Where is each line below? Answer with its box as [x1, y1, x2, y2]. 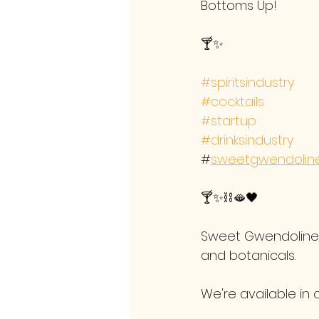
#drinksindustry [201, 131, 293, 149]
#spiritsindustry [201, 73, 294, 91]
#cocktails [201, 93, 264, 110]
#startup [201, 112, 256, 130]
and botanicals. [201, 246, 296, 264]
